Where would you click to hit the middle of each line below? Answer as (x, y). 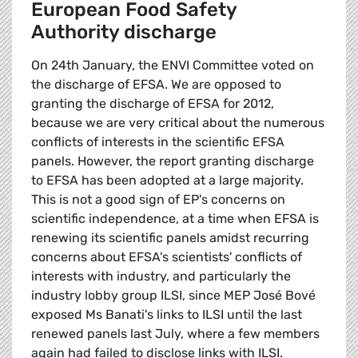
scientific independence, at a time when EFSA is (175, 219)
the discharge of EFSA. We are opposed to (156, 85)
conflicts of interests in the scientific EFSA (158, 142)
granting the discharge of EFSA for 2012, (153, 104)
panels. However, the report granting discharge (173, 161)
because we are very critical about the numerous (178, 123)
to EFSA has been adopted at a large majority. (167, 181)
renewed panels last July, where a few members (175, 334)
